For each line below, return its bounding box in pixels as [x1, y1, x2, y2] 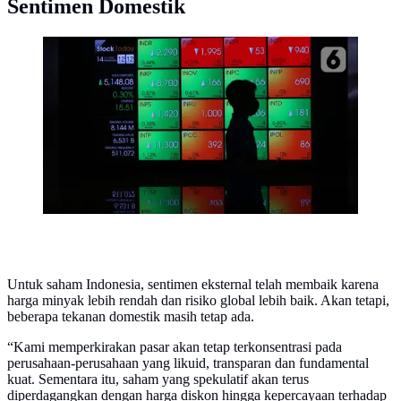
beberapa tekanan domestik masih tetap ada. [7, 309, 254, 325]
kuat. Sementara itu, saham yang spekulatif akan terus [7, 371, 309, 388]
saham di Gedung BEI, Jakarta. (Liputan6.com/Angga [43, 57, 348, 73]
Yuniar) [43, 73, 85, 90]
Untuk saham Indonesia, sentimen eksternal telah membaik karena [7, 277, 379, 293]
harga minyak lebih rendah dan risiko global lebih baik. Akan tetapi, [7, 293, 389, 309]
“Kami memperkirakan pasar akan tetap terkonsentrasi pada [7, 339, 342, 355]
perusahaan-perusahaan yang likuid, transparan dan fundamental [7, 355, 369, 371]
